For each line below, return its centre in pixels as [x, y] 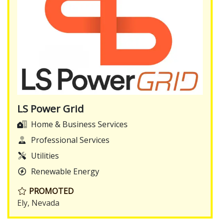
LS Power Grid [51, 109]
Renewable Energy [65, 172]
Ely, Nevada [38, 203]
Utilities [45, 156]
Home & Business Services [79, 124]
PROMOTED [50, 191]
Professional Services [70, 140]
